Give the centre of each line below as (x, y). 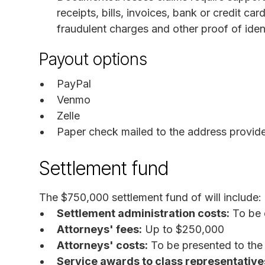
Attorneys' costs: (102, 245)
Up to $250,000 (183, 229)
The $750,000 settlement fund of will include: (150, 197)
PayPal (74, 83)
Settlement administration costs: (143, 213)
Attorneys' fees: (99, 229)
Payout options (93, 59)
